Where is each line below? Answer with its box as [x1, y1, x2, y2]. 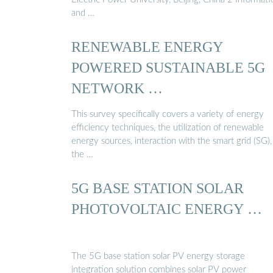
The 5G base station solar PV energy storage [71, 251, 245, 261]
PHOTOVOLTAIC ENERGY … [71, 200, 262, 218]
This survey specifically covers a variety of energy [71, 110, 264, 119]
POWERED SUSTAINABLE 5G [71, 58, 265, 76]
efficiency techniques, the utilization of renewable [71, 123, 264, 133]
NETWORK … [71, 79, 163, 96]
